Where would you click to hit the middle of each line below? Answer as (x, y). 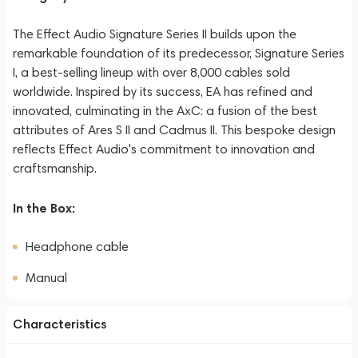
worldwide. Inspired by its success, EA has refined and (163, 91)
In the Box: (44, 208)
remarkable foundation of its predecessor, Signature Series (179, 53)
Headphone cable (77, 247)
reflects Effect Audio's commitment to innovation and (164, 149)
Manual (46, 278)
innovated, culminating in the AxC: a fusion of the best (165, 111)
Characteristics (60, 324)
